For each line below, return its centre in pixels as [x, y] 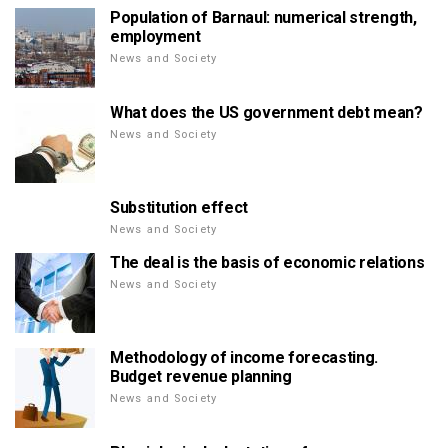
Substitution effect [179, 207]
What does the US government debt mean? [266, 112]
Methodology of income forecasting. [244, 357]
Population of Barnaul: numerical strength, [263, 17]
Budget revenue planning [201, 376]
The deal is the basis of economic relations [267, 262]
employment [155, 36]
